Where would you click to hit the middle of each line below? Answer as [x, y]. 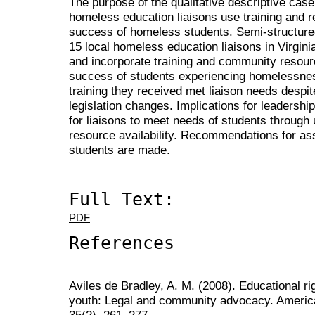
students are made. [120, 150]
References [122, 243]
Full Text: [122, 199]
